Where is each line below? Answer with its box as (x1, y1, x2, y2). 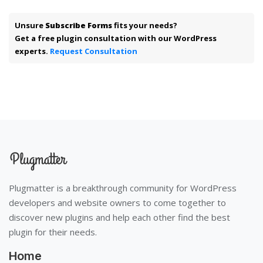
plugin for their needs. (9, 225, 97, 238)
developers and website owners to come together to (9, 196, 226, 208)
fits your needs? (112, 19, 177, 31)
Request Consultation (50, 45, 137, 56)
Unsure (15, 19, 45, 31)
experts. (15, 45, 50, 56)
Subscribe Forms (45, 19, 112, 31)
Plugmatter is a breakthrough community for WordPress (9, 181, 237, 194)
